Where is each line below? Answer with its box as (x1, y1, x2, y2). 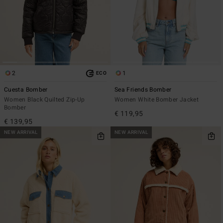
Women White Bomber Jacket (114, 95, 199, 105)
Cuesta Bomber (4, 85, 48, 95)
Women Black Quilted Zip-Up (4, 95, 85, 105)
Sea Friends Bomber (114, 85, 172, 95)
